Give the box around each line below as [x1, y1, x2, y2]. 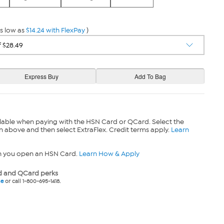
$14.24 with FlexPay [25, 26, 85, 34]
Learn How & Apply [78, 149, 139, 158]
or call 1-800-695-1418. [3, 178, 60, 184]
